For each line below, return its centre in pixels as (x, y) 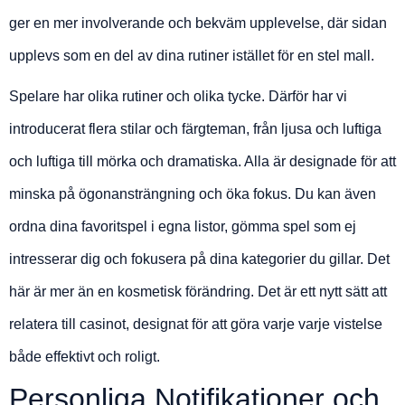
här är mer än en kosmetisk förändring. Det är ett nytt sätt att (198, 291)
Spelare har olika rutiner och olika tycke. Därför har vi (178, 96)
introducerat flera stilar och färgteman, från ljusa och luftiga (195, 128)
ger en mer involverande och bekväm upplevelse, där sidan (198, 23)
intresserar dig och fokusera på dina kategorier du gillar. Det (199, 259)
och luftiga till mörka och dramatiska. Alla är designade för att (202, 161)
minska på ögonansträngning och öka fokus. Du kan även (193, 193)
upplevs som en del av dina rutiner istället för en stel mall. (192, 55)
